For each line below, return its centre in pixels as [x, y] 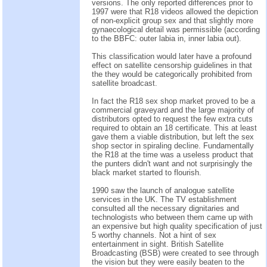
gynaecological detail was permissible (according [176, 29]
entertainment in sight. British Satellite [158, 244]
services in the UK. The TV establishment [164, 199]
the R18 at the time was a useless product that [173, 154]
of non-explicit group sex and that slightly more [173, 20]
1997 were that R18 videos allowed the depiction [175, 11]
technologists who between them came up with [172, 217]
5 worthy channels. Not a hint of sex [154, 235]
